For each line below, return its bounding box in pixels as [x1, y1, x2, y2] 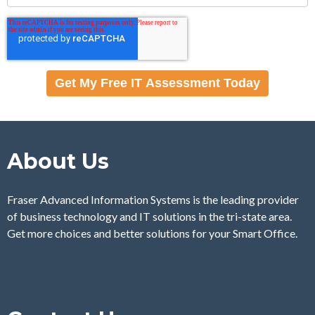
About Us [7, 148, 109, 174]
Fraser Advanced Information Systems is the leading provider [7, 193, 299, 206]
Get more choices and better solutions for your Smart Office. [7, 226, 297, 240]
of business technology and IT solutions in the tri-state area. [7, 210, 294, 223]
